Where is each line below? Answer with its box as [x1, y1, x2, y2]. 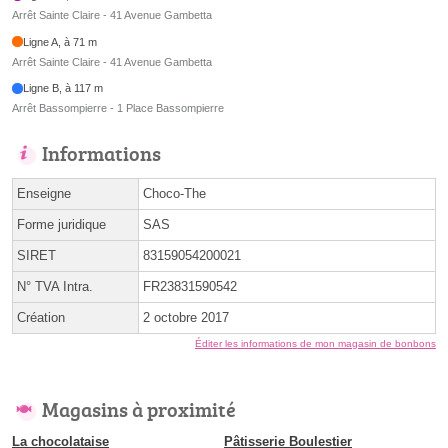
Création [17, 310, 65, 326]
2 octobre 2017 [143, 310, 229, 326]
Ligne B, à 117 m [23, 82, 104, 95]
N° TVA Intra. [17, 279, 93, 295]
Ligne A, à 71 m [23, 35, 98, 48]
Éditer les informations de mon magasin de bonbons [195, 338, 436, 350]
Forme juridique [17, 217, 106, 233]
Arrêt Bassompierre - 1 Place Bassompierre [12, 102, 224, 115]
